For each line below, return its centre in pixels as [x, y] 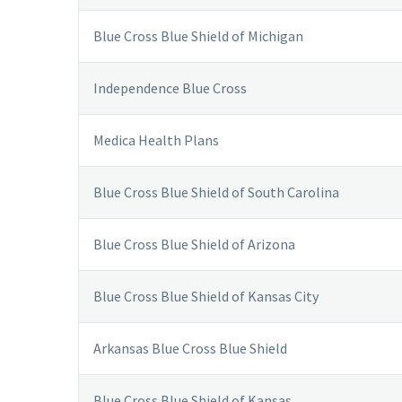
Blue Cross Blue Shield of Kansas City [206, 296]
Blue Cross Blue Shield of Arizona [194, 244]
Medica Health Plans [156, 140]
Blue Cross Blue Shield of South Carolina [216, 192]
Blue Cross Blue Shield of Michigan [198, 35]
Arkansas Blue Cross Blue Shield [190, 348]
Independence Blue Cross [170, 87]
